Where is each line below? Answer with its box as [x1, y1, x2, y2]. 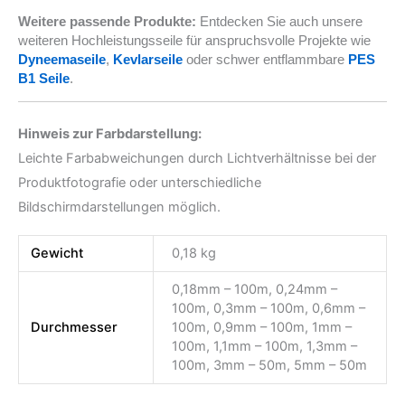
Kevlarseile [113, 51, 183, 67]
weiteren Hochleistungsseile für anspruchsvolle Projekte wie [18, 32, 371, 48]
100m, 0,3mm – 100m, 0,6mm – [171, 300, 365, 317]
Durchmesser [31, 319, 118, 336]
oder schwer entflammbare [183, 51, 348, 67]
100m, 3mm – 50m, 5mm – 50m [171, 357, 367, 374]
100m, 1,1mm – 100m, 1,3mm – [171, 338, 357, 355]
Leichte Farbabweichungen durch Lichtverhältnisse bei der [18, 149, 376, 166]
